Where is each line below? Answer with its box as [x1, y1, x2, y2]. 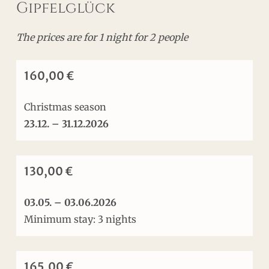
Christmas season [24, 101, 107, 113]
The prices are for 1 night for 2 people [16, 31, 188, 43]
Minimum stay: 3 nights [24, 213, 137, 226]
